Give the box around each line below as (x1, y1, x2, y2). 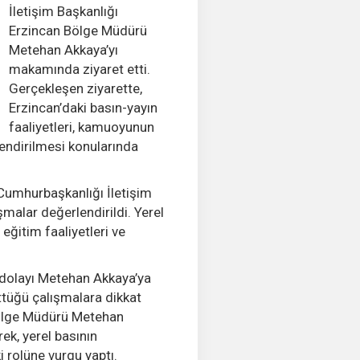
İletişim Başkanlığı (8, 3, 118, 19)
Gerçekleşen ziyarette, (8, 80, 142, 96)
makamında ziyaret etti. (8, 61, 150, 77)
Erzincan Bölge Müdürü (8, 22, 147, 39)
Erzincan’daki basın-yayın (8, 100, 157, 116)
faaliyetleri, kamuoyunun (8, 119, 154, 135)
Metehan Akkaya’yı (8, 42, 118, 58)
